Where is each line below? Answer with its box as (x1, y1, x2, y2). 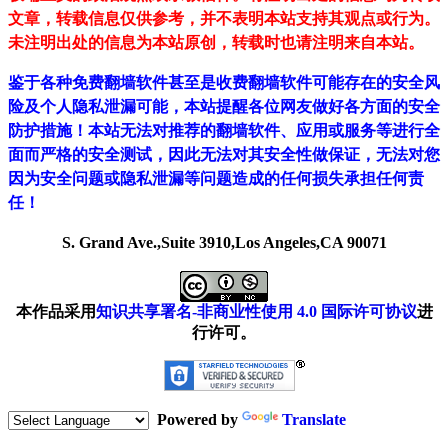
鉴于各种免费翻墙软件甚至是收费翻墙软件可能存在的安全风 (8, 74, 440, 92)
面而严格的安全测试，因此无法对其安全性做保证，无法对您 (8, 146, 440, 164)
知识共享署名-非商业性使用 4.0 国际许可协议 (95, 303, 417, 321)
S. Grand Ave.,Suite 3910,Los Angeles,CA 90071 (61, 234, 387, 252)
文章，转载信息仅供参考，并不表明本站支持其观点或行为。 (8, 10, 440, 28)
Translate (282, 411, 346, 429)
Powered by (149, 411, 242, 429)
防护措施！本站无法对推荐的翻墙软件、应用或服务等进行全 (8, 122, 440, 140)
